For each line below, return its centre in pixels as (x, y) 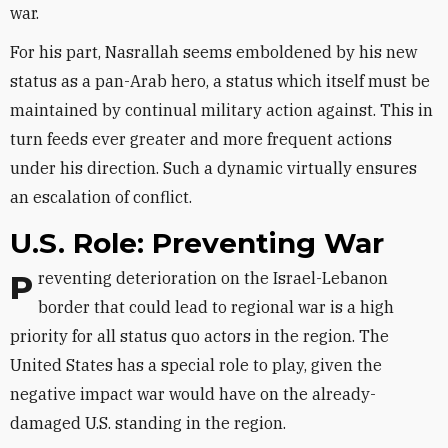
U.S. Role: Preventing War (197, 243)
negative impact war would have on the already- (193, 394)
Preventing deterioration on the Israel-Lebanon (21, 288)
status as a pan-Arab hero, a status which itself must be (220, 81)
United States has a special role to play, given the (196, 365)
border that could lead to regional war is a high (216, 307)
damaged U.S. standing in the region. (148, 423)
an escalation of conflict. (101, 197)
